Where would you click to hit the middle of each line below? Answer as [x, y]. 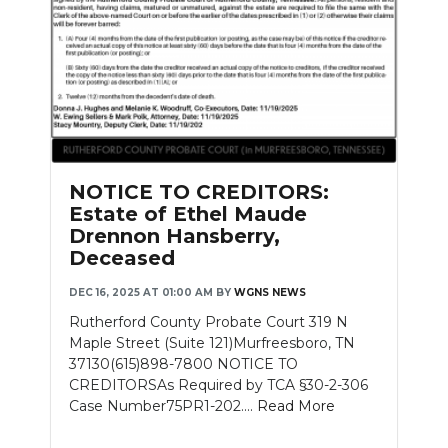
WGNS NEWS [270, 293]
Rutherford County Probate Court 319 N [208, 322]
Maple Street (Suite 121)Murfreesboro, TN [212, 343]
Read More [296, 406]
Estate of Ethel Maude [188, 214]
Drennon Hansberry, [174, 236]
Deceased [122, 258]
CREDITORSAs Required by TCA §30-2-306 [218, 385]
